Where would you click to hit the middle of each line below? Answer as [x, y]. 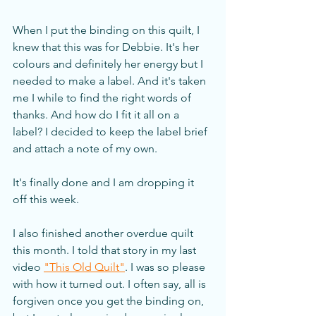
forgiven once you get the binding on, [110, 301]
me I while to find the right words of [103, 98]
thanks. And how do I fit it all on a [97, 115]
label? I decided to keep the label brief [111, 132]
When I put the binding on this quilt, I [108, 30]
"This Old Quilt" [84, 267]
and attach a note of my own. [86, 149]
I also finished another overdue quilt [104, 233]
